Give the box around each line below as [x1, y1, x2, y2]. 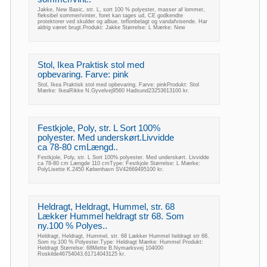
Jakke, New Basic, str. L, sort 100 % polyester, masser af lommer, [38, 7, 205, 13]
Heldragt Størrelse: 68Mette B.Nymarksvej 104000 [38, 245, 163, 251]
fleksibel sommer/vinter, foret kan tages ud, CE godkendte [38, 13, 183, 18]
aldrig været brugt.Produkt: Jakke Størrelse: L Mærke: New [38, 24, 185, 30]
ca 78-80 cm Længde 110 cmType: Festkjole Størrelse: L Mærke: [38, 160, 200, 166]
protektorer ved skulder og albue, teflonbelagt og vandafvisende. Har [38, 18, 207, 24]
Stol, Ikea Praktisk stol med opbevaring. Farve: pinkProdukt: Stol [38, 82, 199, 88]
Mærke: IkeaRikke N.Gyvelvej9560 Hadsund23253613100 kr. [38, 88, 190, 94]
